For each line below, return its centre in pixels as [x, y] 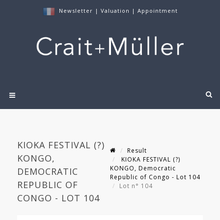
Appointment [157, 11]
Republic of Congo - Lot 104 [155, 177]
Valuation [115, 11]
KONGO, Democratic [143, 168]
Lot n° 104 [137, 186]
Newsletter [76, 11]
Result [137, 151]
